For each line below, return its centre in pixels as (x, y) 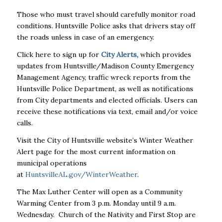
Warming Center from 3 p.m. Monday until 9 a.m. (96, 203)
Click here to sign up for (59, 54)
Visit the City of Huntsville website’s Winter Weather (105, 140)
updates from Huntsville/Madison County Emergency (105, 66)
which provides (165, 54)
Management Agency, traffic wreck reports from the (104, 77)
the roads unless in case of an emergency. (85, 37)
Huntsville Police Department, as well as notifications (105, 88)
